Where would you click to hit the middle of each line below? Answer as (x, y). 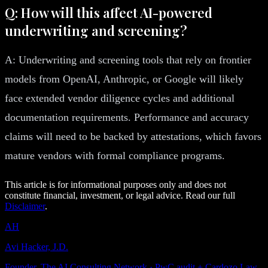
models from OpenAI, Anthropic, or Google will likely (124, 79)
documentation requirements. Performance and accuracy (127, 117)
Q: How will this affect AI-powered (109, 12)
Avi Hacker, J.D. (36, 246)
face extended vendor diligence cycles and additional (120, 98)
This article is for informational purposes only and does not (115, 184)
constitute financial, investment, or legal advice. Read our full (120, 195)
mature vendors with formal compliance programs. (115, 155)
